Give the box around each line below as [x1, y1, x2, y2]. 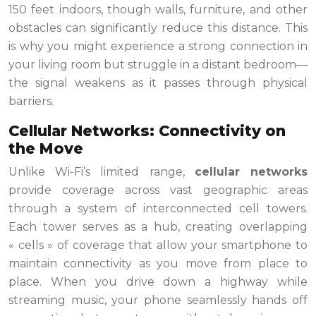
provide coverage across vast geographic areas [8, 183, 308, 197]
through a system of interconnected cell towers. [8, 202, 308, 216]
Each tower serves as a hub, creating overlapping [8, 220, 308, 234]
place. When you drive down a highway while [8, 275, 308, 289]
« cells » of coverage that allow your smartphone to [8, 238, 308, 253]
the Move [8, 140, 83, 158]
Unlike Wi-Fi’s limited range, [8, 165, 195, 179]
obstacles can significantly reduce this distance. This [8, 21, 308, 35]
